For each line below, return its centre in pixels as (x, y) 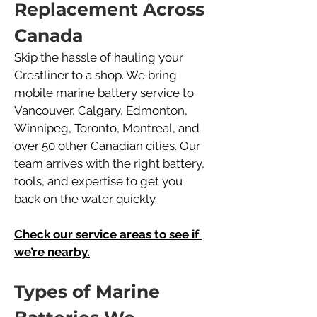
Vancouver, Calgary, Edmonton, (102, 110)
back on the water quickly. (86, 199)
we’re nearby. (52, 252)
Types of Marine (90, 292)
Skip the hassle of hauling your (100, 57)
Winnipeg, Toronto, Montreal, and (108, 128)
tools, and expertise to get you (100, 181)
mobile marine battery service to (105, 93)
